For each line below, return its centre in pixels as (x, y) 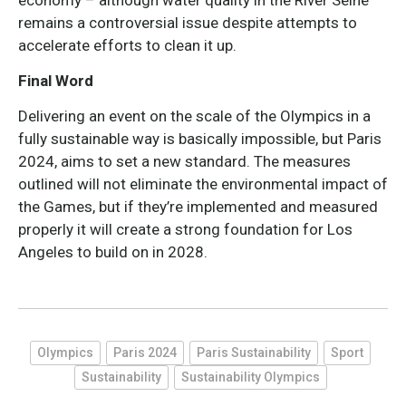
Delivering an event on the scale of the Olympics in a (194, 116)
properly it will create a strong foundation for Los (185, 229)
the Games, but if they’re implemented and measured (198, 207)
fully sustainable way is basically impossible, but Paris (200, 139)
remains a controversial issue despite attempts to (188, 23)
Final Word (56, 81)
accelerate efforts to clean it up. (127, 45)
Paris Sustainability (254, 353)
